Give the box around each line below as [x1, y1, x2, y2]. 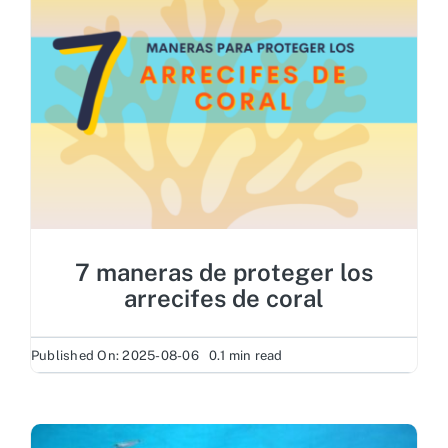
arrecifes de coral [124, 284, 324, 313]
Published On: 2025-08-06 [30, 347, 199, 363]
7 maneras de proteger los [75, 258, 373, 287]
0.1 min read [208, 347, 283, 363]
